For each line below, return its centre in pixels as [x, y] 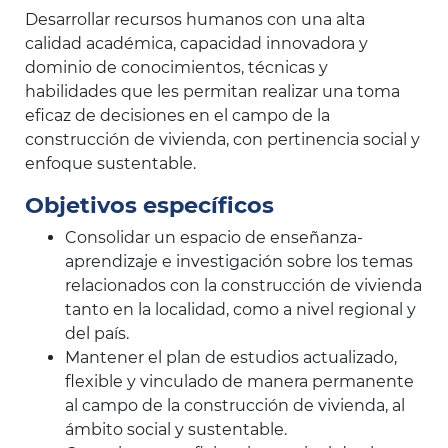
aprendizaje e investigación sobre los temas [239, 261]
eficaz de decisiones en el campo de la [177, 115]
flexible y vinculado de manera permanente [239, 381]
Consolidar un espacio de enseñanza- [214, 237]
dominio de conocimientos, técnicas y [176, 67]
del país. [97, 333]
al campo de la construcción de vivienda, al [235, 405]
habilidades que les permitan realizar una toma [212, 91]
